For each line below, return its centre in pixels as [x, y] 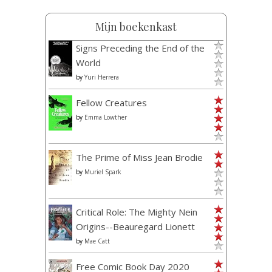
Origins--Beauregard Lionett [135, 226]
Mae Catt [97, 241]
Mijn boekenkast [136, 26]
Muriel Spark [103, 172]
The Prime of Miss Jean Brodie [139, 157]
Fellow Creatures [111, 102]
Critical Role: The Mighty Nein [137, 212]
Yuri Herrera [102, 77]
